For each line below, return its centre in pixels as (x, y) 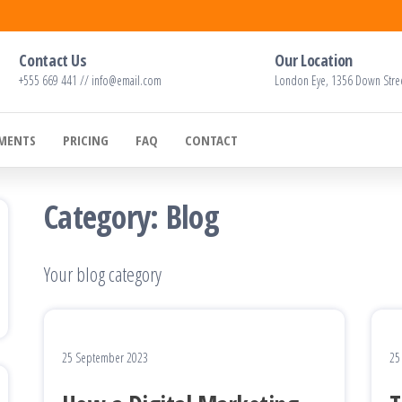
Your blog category (103, 273)
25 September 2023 (105, 357)
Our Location (314, 60)
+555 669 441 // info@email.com (91, 80)
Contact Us (53, 60)
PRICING (86, 140)
